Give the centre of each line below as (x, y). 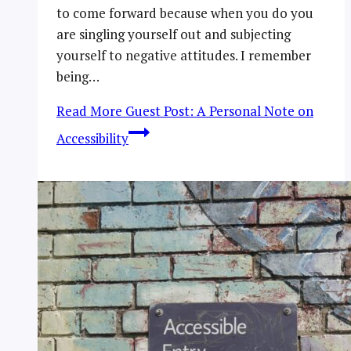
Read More (89, 111)
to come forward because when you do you (185, 13)
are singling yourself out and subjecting (174, 34)
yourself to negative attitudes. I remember (184, 56)
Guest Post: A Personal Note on (218, 111)
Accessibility (92, 139)
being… (78, 77)
